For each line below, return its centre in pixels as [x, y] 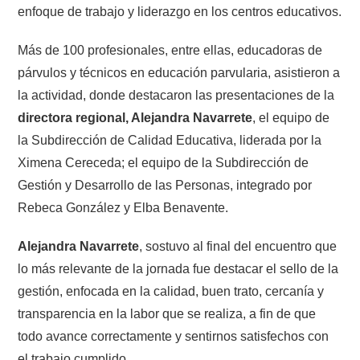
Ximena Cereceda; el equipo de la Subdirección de [164, 163]
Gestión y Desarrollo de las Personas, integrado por [165, 185]
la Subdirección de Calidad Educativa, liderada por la [170, 140]
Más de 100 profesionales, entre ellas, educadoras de [170, 50]
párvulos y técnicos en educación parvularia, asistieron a [179, 73]
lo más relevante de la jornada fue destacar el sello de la [178, 269]
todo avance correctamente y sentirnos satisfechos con [174, 336]
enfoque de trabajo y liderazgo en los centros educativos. [180, 12]
